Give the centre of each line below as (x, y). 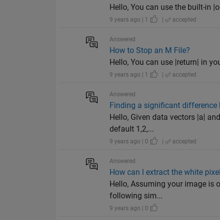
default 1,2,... (132, 129)
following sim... (136, 196)
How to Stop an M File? (150, 51)
